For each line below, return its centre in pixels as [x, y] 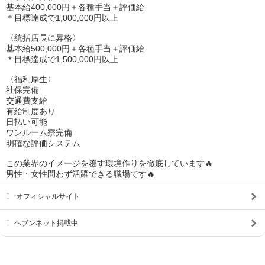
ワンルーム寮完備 [39, 132]
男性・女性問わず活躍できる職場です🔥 [80, 174]
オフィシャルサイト [47, 196]
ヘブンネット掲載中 [46, 223]
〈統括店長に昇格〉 [43, 38]
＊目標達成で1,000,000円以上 [62, 17]
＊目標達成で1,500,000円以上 [62, 59]
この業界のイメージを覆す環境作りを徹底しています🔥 [109, 163]
